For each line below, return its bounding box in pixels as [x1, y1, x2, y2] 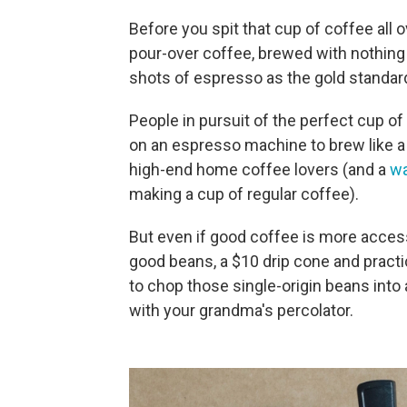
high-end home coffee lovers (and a [129, 159, 390, 179]
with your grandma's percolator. [129, 300, 353, 320]
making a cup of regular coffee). [129, 184, 359, 203]
